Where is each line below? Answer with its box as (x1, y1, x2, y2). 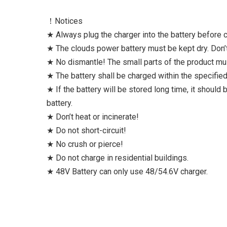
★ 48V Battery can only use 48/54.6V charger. (47, 167, 208, 176)
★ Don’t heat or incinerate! (47, 112, 139, 122)
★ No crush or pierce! (47, 139, 123, 149)
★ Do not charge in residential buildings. (47, 153, 188, 163)
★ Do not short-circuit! (47, 126, 126, 135)
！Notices (47, 16, 83, 26)
